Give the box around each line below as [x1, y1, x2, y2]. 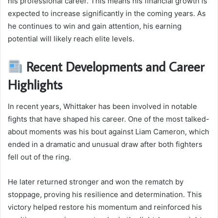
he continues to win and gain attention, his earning [8, 21, 182, 31]
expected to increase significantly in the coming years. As [8, 9, 206, 18]
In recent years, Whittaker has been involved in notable [8, 101, 197, 111]
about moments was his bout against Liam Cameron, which [8, 127, 209, 136]
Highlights [8, 76, 62, 93]
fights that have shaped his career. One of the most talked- [8, 114, 209, 124]
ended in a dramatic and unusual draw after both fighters [8, 139, 202, 149]
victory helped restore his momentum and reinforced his [8, 202, 202, 212]
